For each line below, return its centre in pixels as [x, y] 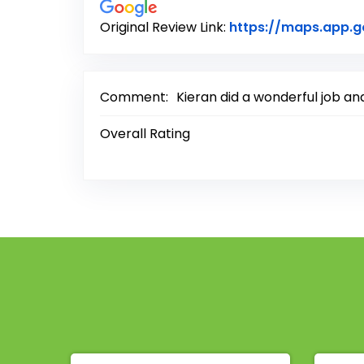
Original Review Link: [165, 28]
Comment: [134, 97]
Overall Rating [145, 134]
